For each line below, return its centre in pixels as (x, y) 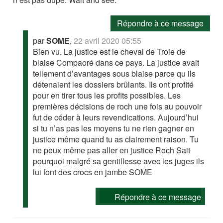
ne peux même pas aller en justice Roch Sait (112, 150)
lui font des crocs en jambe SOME (93, 172)
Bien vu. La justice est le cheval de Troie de (110, 52)
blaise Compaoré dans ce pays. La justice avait (116, 63)
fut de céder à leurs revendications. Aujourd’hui (116, 117)
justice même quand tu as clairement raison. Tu (116, 139)
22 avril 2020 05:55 (108, 41)
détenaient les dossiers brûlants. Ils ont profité (113, 85)
